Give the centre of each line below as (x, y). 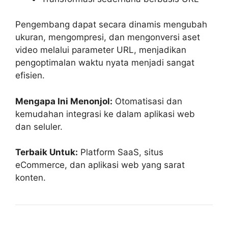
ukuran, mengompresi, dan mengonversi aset (108, 37)
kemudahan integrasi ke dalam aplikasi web (105, 114)
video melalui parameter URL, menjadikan (101, 50)
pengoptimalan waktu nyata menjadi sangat (105, 63)
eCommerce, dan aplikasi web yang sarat (100, 165)
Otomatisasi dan (147, 101)
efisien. (30, 76)
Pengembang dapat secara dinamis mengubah (111, 25)
